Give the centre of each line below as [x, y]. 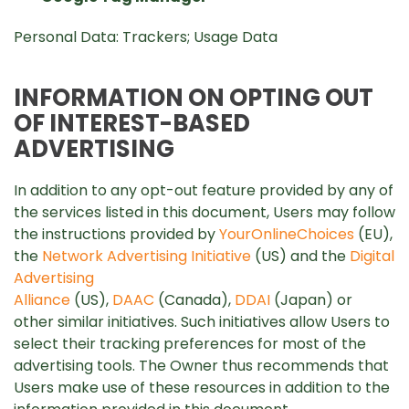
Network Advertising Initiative [147, 256]
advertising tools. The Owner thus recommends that [201, 366]
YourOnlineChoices [287, 234]
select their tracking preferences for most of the [190, 344]
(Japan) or [311, 300]
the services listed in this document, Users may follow [204, 212]
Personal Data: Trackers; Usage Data [146, 37]
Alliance [42, 300]
